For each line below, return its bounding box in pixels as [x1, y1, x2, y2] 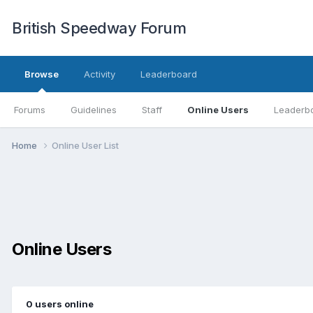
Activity [84, 68, 115, 80]
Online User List [52, 139, 119, 151]
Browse [24, 68, 59, 80]
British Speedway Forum [12, 19, 186, 37]
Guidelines [71, 104, 117, 115]
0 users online [26, 298, 94, 310]
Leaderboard [140, 68, 197, 80]
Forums [14, 104, 45, 115]
